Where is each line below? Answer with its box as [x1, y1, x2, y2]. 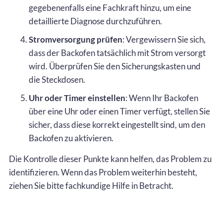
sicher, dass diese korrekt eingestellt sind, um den [29, 119, 205, 130]
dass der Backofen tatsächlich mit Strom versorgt [29, 47, 206, 58]
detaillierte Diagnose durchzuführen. [29, 15, 162, 26]
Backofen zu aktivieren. [29, 132, 113, 143]
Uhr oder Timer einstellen [29, 92, 125, 103]
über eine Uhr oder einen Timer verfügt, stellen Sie [29, 106, 210, 116]
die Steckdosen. [29, 74, 85, 85]
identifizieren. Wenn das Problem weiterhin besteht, [9, 166, 197, 177]
